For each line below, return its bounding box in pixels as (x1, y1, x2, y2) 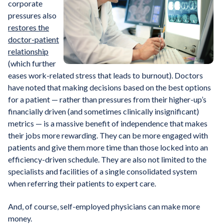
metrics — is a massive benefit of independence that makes (8, 118, 207, 128)
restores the (8, 22, 49, 32)
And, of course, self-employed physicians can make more (8, 201, 200, 211)
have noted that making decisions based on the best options (8, 82, 211, 92)
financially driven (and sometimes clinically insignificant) (8, 106, 199, 116)
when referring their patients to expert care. (8, 178, 156, 188)
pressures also (8, 10, 56, 20)
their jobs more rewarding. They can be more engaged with (8, 130, 208, 140)
